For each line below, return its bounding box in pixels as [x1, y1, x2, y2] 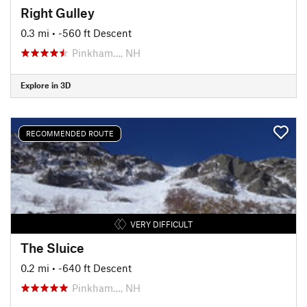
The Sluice [21, 239, 84, 256]
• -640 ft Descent [52, 261, 132, 274]
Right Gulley [21, 4, 95, 21]
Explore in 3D [21, 80, 71, 90]
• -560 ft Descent [52, 26, 132, 39]
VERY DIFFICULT [130, 219, 193, 229]
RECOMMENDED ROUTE [26, 129, 114, 138]
